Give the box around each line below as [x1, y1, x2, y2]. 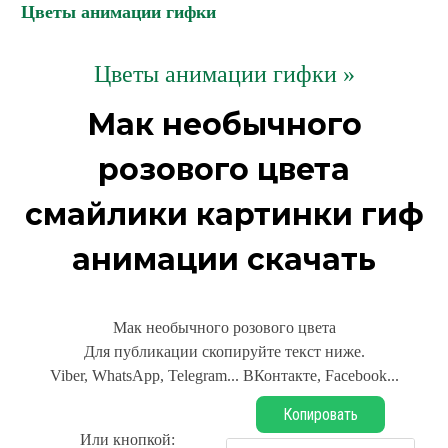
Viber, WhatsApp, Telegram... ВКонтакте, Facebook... [49, 367, 399, 384]
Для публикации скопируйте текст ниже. [83, 343, 365, 360]
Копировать [283, 405, 358, 424]
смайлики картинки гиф [24, 196, 424, 233]
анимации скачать [72, 241, 376, 278]
